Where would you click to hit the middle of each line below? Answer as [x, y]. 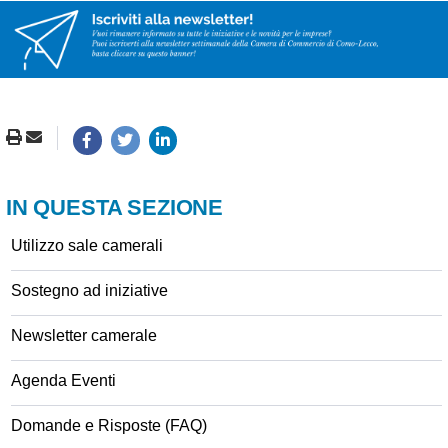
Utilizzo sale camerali [87, 245]
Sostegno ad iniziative [89, 290]
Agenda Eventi [63, 380]
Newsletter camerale [84, 335]
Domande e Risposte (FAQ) [109, 425]
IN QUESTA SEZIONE [115, 207]
